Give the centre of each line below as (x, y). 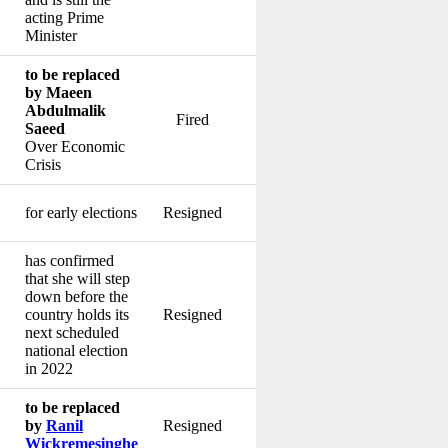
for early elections (81, 212)
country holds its (77, 314)
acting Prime (64, 17)
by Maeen (58, 92)
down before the (76, 296)
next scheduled (72, 332)
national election (76, 350)
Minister (51, 35)
